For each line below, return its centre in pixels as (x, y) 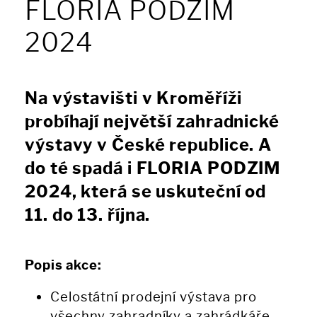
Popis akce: (63, 265)
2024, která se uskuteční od (146, 192)
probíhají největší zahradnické (152, 122)
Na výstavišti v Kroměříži (133, 99)
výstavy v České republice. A (149, 145)
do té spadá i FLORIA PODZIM (153, 169)
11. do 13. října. (88, 215)
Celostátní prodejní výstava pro (154, 297)
